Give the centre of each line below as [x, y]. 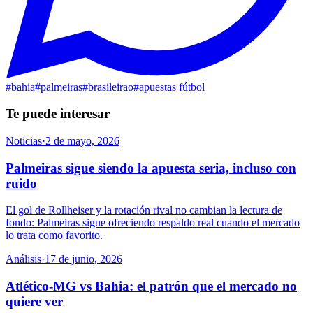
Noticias [24, 141]
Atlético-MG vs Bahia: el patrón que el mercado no [151, 286]
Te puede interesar [58, 114]
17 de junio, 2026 [83, 259]
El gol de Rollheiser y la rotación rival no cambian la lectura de [144, 210]
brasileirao [111, 87]
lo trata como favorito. [54, 235]
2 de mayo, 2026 [82, 141]
